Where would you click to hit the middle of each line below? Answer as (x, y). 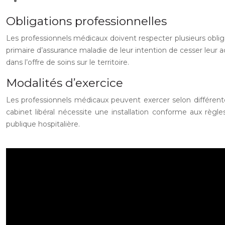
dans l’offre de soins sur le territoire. (68, 62)
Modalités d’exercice (65, 83)
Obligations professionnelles (86, 21)
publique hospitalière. (43, 124)
